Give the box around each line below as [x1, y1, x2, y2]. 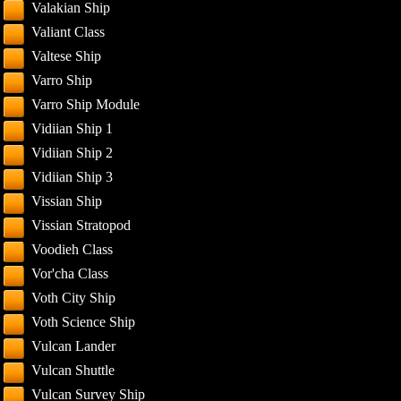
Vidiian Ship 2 [31, 145, 114, 160]
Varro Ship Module [31, 97, 141, 112]
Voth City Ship [31, 290, 116, 305]
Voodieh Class [31, 242, 114, 257]
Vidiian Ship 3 [31, 169, 114, 184]
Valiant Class [31, 24, 106, 39]
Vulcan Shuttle [31, 363, 115, 378]
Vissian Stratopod [31, 218, 132, 233]
